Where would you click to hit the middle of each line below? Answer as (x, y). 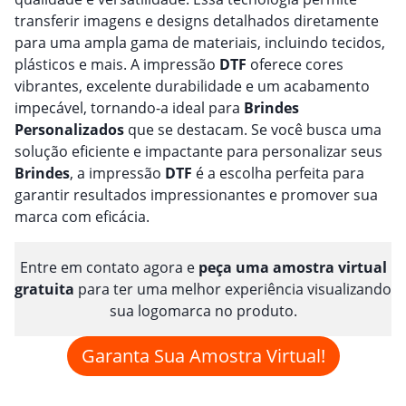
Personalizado (66, 130)
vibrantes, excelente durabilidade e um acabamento (192, 87)
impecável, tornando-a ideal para (129, 108)
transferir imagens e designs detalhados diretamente (197, 21)
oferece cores (295, 65)
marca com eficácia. (82, 217)
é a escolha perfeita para (278, 174)
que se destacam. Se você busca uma (253, 130)
